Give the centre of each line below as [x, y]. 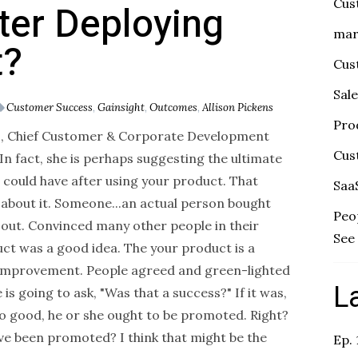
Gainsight [121, 107]
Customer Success [50, 107]
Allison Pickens [238, 107]
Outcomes [173, 107]
